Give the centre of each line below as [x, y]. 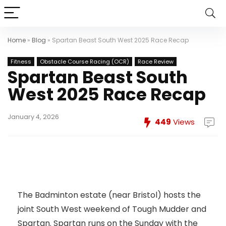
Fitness [21, 62]
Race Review [156, 62]
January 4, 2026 [33, 117]
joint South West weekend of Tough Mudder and [112, 209]
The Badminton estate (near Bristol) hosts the [109, 195]
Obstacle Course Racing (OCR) [84, 62]
